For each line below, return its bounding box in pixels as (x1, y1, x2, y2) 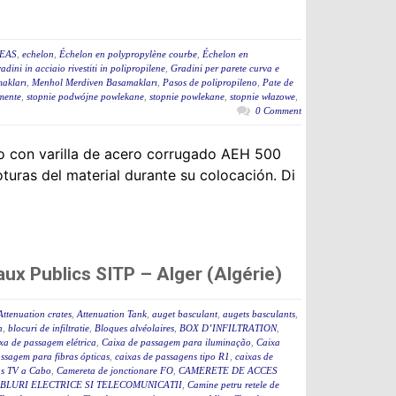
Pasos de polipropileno (163, 77, 257, 88)
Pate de (263, 77, 293, 88)
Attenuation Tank (77, 308, 147, 320)
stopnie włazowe (230, 91, 295, 103)
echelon (22, 49, 54, 60)
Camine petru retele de (187, 379, 279, 391)
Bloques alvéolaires (95, 323, 174, 334)
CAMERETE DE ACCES (179, 365, 278, 377)
